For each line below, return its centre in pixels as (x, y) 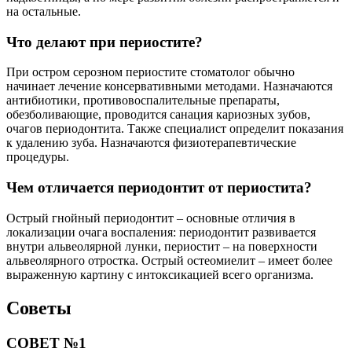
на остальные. (44, 12)
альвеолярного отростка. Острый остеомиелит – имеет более (169, 260)
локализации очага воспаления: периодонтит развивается (161, 232)
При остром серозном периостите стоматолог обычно (150, 72)
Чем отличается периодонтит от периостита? (159, 188)
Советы (39, 308)
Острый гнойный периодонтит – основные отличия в (151, 218)
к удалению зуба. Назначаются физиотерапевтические (151, 143)
